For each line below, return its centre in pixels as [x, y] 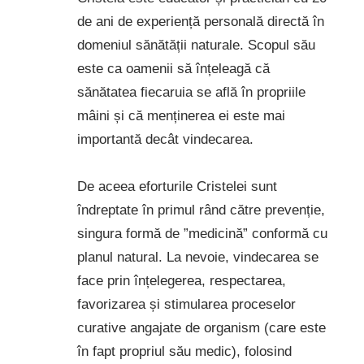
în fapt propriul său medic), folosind [184, 351]
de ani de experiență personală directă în [200, 21]
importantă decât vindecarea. [165, 139]
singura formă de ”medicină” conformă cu [202, 233]
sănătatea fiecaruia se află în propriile [191, 92]
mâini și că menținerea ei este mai [181, 115]
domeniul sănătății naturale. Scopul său [196, 45]
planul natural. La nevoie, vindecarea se [197, 257]
